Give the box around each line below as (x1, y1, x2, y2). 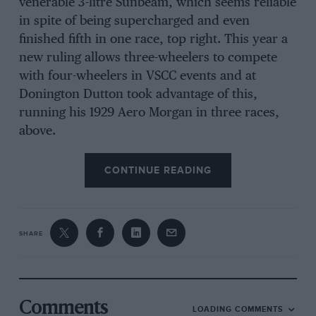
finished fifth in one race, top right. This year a (18, 33, 288, 47)
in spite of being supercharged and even (18, 15, 250, 28)
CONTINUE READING (104, 164, 212, 177)
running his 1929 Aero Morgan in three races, (18, 107, 279, 120)
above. (18, 125, 56, 138)
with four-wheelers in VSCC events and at (18, 70, 256, 83)
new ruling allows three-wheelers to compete (18, 51, 277, 65)
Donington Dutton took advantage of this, (18, 88, 257, 102)
